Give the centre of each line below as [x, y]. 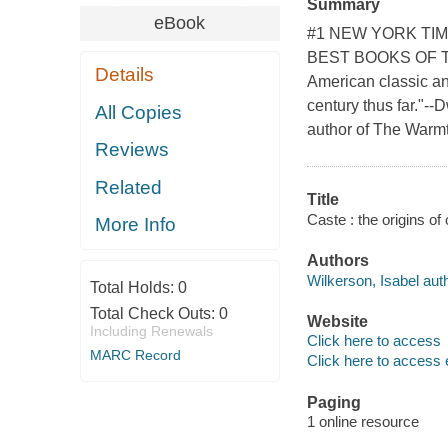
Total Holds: [133, 287]
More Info [136, 225]
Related [129, 187]
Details [125, 75]
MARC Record [135, 354]
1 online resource [362, 422]
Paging [333, 402]
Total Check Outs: [154, 313]
